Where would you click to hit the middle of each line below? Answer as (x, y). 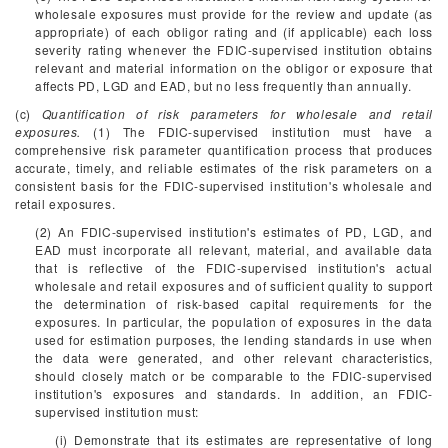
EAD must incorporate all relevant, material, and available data (234, 249)
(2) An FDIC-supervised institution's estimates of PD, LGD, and (234, 231)
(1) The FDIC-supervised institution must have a (257, 131)
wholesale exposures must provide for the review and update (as (234, 13)
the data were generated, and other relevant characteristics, (234, 357)
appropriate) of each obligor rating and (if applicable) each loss (234, 31)
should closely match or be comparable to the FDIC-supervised (234, 375)
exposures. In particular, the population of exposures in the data (234, 321)
